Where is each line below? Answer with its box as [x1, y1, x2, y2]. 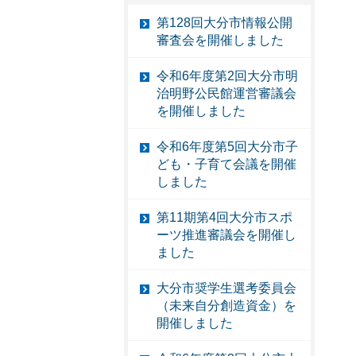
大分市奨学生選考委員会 [157, 281, 296, 296]
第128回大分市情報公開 [157, 16, 292, 30]
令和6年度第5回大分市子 [157, 140, 298, 154]
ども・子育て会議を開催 [157, 157, 296, 172]
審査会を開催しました [157, 33, 284, 48]
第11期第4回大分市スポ [157, 211, 292, 225]
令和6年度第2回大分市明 [157, 69, 298, 83]
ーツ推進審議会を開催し [157, 228, 296, 242]
